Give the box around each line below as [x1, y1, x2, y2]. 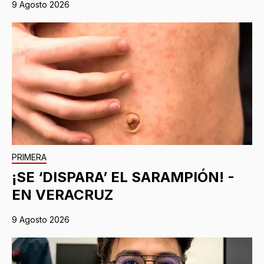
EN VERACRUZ [12, 186, 113, 204]
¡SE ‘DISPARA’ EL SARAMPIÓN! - [12, 169, 235, 186]
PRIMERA [12, 152, 47, 163]
